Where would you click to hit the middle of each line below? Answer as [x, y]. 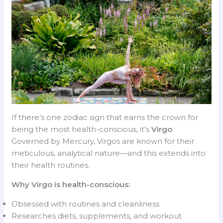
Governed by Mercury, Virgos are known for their [103, 141]
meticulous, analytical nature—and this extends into [109, 153]
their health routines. [51, 165]
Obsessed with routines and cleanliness [86, 204]
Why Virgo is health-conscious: [71, 184]
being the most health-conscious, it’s [82, 129]
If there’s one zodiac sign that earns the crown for [105, 117]
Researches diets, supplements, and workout [97, 216]
